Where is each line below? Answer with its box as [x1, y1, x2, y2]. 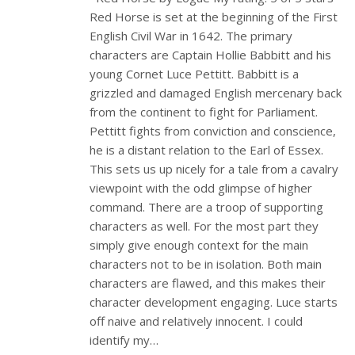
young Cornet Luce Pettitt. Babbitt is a [90, 65, 300, 82]
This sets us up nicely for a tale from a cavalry [90, 160, 339, 177]
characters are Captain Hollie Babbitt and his [90, 46, 332, 63]
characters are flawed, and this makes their [90, 274, 326, 291]
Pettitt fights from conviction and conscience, [90, 122, 337, 139]
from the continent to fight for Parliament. [90, 103, 319, 120]
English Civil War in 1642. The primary [90, 27, 293, 44]
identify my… [90, 331, 159, 348]
